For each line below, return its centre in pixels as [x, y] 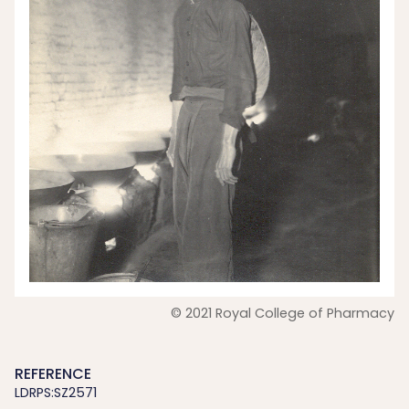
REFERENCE [53, 374]
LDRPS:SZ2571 [56, 393]
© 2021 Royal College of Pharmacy [283, 313]
